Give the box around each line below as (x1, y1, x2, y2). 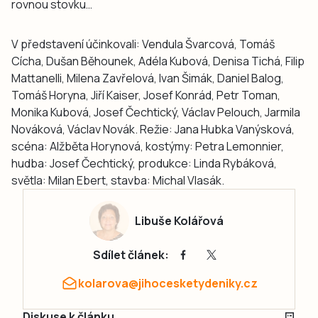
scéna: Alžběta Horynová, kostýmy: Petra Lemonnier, (11, 138, 284, 154)
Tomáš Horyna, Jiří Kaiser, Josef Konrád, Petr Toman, (11, 87, 280, 103)
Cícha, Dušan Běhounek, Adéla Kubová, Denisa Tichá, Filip (11, 53, 305, 69)
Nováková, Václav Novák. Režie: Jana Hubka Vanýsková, (11, 121, 295, 137)
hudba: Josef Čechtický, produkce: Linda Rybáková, (11, 155, 277, 171)
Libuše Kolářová (134, 212, 224, 229)
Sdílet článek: (92, 246, 169, 263)
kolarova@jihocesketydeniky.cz (77, 275, 258, 291)
